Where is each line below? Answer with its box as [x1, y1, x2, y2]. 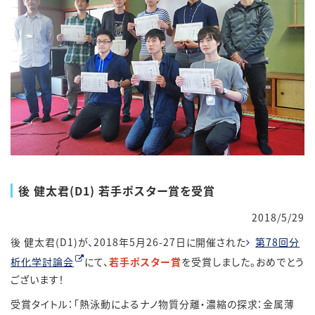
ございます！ [11, 272, 65, 287]
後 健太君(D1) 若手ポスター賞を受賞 [18, 182, 215, 200]
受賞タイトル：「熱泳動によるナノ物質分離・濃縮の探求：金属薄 [11, 297, 295, 311]
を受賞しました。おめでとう [181, 255, 304, 269]
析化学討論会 [11, 255, 74, 269]
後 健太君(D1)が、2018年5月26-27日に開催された [11, 235, 247, 250]
